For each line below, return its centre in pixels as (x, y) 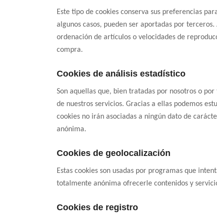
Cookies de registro (98, 207)
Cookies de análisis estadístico (121, 74)
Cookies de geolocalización (114, 153)
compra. (70, 50)
